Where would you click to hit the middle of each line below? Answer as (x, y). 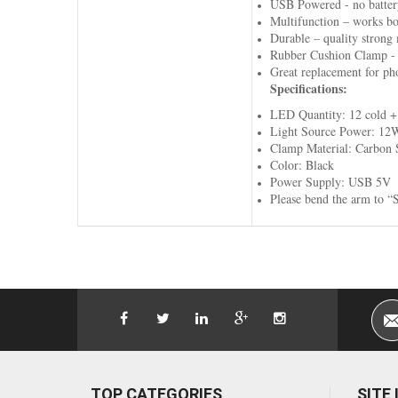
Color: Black (302, 164)
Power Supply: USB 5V (330, 181)
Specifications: (308, 88)
